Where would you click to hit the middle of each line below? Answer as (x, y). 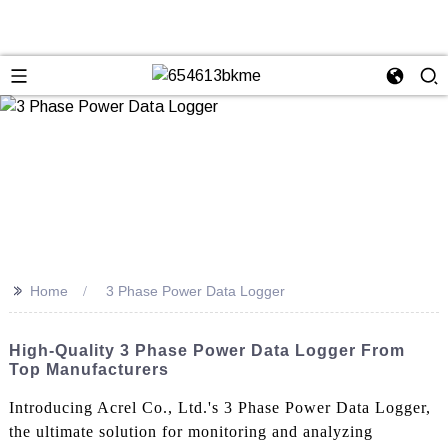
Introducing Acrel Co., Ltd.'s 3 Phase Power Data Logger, (219, 407)
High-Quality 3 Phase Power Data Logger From (206, 350)
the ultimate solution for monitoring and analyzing (190, 431)
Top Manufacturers (88, 369)
